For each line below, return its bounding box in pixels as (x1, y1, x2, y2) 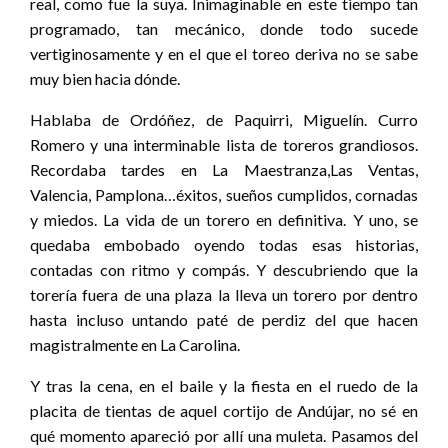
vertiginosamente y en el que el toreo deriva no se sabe (30, 43, 418, 63)
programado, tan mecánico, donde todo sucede (30, 18, 418, 38)
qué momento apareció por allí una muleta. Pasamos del (30, 425, 418, 445)
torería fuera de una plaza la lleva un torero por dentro (30, 284, 418, 304)
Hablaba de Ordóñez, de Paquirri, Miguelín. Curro (30, 109, 418, 129)
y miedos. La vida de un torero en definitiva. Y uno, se (30, 209, 418, 229)
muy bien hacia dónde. (30, 68, 180, 88)
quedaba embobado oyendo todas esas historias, (30, 234, 418, 254)
